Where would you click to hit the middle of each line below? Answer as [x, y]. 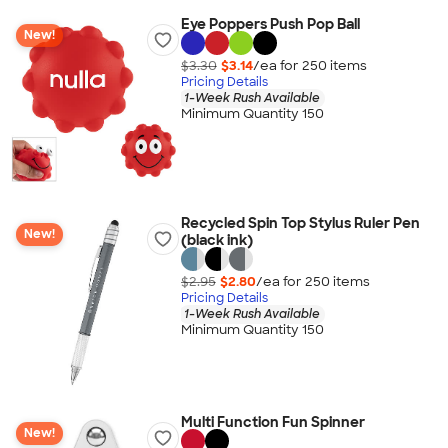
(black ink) [216, 240]
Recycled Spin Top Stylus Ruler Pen [300, 223]
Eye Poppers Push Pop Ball [270, 24]
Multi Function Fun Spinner [272, 422]
